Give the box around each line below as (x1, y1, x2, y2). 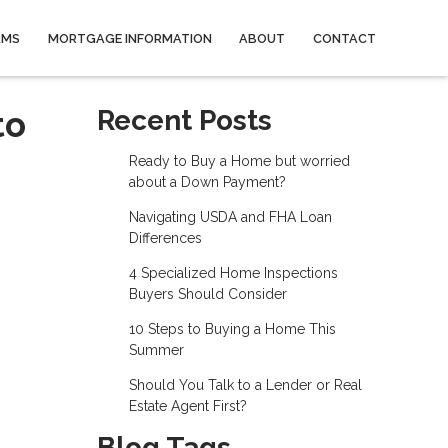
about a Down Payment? (128, 174, 286, 190)
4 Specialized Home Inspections (128, 265, 338, 281)
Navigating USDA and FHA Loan (128, 209, 332, 225)
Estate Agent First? (128, 398, 247, 414)
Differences (128, 230, 202, 246)
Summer (128, 342, 184, 358)
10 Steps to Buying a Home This (128, 321, 336, 337)
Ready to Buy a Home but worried (128, 153, 350, 169)
